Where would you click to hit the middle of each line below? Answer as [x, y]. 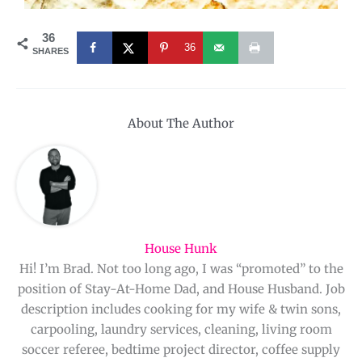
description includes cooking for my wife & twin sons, [181, 309]
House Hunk [181, 249]
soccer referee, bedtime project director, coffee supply [181, 350]
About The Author [181, 124]
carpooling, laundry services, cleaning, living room [181, 330]
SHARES [51, 51]
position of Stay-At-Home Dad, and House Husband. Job [181, 289]
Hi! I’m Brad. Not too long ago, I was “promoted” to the [181, 269]
